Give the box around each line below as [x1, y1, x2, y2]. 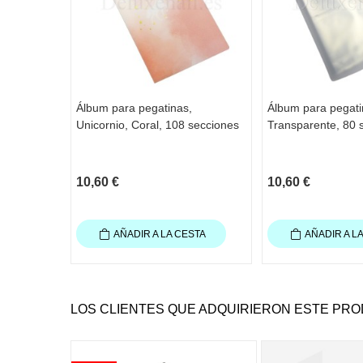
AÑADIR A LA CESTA [113, 228, 206, 240]
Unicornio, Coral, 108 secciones [76, 117, 239, 131]
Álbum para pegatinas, [76, 100, 192, 114]
